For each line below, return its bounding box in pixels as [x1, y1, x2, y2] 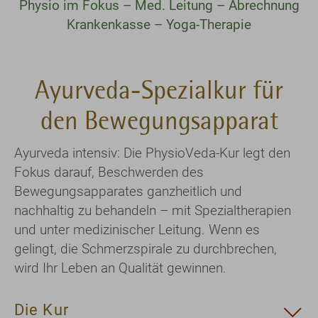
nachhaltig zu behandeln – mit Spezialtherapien [14, 202, 291, 219]
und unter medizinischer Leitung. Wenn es [14, 221, 260, 238]
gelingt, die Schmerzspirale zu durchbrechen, [14, 240, 277, 257]
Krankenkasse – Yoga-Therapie [67, 16, 251, 33]
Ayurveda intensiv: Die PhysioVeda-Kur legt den [14, 144, 290, 161]
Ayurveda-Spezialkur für [35, 78, 283, 104]
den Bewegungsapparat [40, 109, 278, 135]
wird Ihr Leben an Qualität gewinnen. [14, 259, 226, 276]
